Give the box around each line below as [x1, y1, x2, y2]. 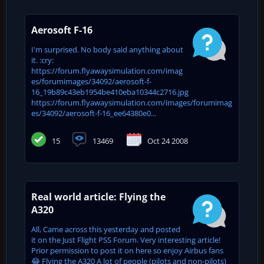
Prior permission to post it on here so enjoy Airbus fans [31, 245, 223, 256]
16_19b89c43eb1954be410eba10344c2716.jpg [31, 86, 189, 97]
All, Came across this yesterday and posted [31, 223, 180, 235]
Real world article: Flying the [31, 190, 166, 203]
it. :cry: [31, 54, 54, 65]
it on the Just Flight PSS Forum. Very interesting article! [31, 234, 220, 245]
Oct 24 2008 [147, 135, 188, 146]
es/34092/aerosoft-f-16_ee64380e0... [31, 107, 156, 118]
